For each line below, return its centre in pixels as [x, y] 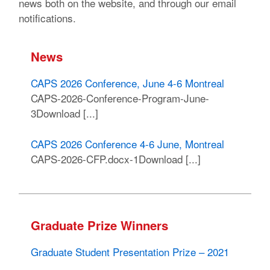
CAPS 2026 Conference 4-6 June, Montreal [128, 143]
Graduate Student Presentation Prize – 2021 [130, 252]
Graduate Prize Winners [100, 225]
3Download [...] [65, 113]
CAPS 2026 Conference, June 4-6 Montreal [128, 83]
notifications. [48, 18]
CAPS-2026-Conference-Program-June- [120, 98]
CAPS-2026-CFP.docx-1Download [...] [116, 159]
